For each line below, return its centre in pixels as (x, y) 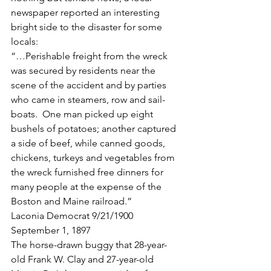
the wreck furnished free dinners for (88, 172)
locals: (24, 41)
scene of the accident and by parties (90, 85)
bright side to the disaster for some (88, 27)
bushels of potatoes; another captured (95, 129)
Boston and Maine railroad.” (71, 201)
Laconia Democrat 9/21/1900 (72, 216)
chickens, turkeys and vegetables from (94, 158)
